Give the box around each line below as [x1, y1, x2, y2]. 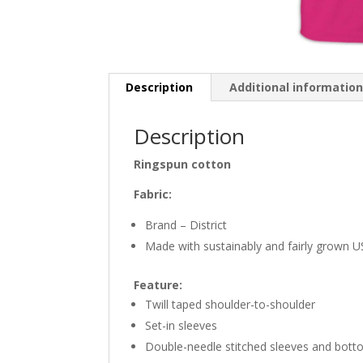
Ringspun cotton [134, 156, 235, 173]
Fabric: [134, 186, 173, 203]
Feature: [134, 277, 183, 293]
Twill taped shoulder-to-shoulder [145, 297, 316, 313]
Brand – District [145, 217, 228, 233]
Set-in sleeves [145, 318, 218, 334]
